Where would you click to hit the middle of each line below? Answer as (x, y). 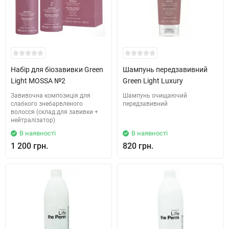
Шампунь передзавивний (165, 70)
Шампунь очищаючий (155, 96)
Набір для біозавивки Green (57, 70)
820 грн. (138, 146)
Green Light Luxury (153, 81)
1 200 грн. (29, 146)
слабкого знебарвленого (47, 104)
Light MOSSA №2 (38, 81)
